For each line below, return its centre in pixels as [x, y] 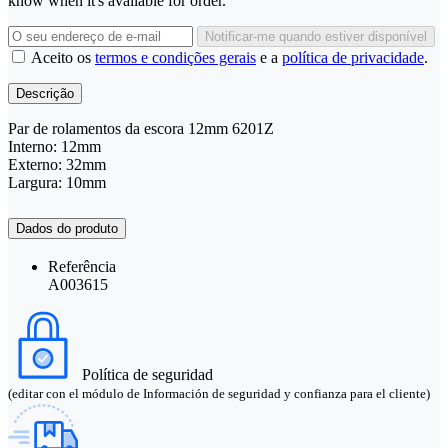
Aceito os [63, 57]
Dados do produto [67, 228]
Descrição [45, 93]
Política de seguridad [147, 375]
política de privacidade [353, 57]
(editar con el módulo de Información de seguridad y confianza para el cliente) [219, 394]
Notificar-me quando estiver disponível [316, 36]
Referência [82, 267]
